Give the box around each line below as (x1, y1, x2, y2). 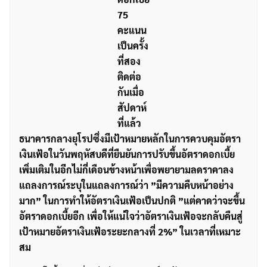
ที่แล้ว (117, 117, 141, 130)
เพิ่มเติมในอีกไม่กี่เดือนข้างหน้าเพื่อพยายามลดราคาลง (19, 163, 234, 176)
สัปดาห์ (117, 101, 147, 114)
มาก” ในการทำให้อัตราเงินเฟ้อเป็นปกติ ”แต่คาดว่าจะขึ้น (19, 194, 245, 207)
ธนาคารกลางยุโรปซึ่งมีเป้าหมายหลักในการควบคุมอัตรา (19, 132, 241, 145)
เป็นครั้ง (117, 39, 148, 52)
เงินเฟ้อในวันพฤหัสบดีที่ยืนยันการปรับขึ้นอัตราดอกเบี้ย (19, 148, 235, 161)
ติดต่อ (117, 70, 141, 83)
